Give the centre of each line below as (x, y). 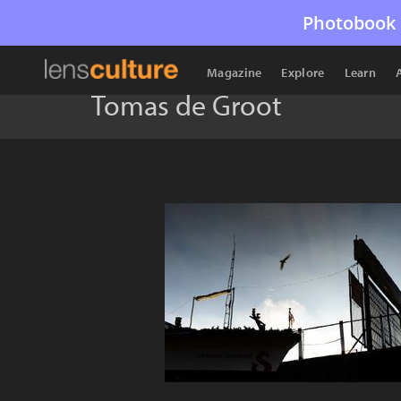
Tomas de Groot (187, 105)
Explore (303, 73)
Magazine (235, 73)
